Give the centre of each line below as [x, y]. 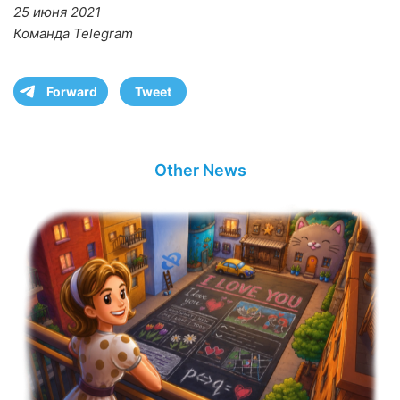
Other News [200, 170]
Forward [72, 91]
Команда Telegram [73, 33]
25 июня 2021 [57, 12]
